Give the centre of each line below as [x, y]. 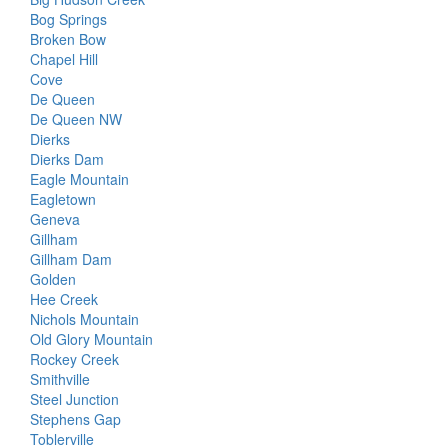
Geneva [55, 219]
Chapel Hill [64, 59]
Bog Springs [68, 19]
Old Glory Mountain [91, 339]
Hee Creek [64, 299]
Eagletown [63, 199]
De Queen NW [76, 119]
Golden [53, 279]
